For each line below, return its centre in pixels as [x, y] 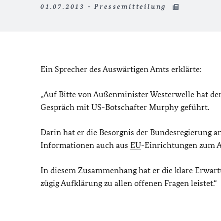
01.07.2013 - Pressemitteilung [105, 7]
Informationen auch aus [85, 145]
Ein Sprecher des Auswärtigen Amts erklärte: [121, 69]
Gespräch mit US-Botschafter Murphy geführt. [125, 107]
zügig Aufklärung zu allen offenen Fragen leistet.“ [129, 183]
